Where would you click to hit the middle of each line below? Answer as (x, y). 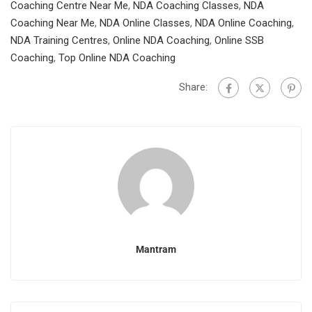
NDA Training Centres (59, 40)
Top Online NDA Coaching (117, 58)
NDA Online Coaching (243, 23)
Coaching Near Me (53, 23)
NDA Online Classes (145, 23)
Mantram (156, 249)
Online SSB (239, 40)
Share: (193, 87)
